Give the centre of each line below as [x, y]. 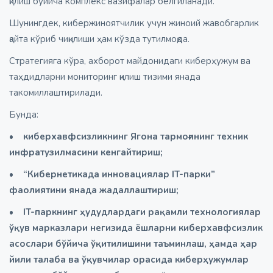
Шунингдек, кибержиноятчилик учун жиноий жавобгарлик [134, 23]
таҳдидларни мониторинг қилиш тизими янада [105, 76]
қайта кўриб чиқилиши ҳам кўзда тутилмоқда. [99, 39]
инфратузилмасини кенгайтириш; [86, 152]
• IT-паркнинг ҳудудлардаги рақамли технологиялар [135, 212]
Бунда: [24, 114]
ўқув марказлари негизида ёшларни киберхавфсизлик [136, 228]
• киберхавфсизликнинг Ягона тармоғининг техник [129, 136]
